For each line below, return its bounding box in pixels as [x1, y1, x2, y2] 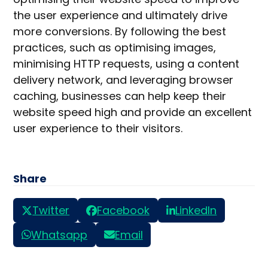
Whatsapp [31, 227, 87, 243]
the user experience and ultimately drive [13, 8, 228, 23]
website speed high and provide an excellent [13, 105, 252, 120]
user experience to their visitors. [13, 121, 186, 136]
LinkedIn [175, 203, 217, 218]
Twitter [32, 203, 70, 218]
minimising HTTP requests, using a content [13, 56, 240, 72]
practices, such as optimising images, [13, 40, 217, 56]
